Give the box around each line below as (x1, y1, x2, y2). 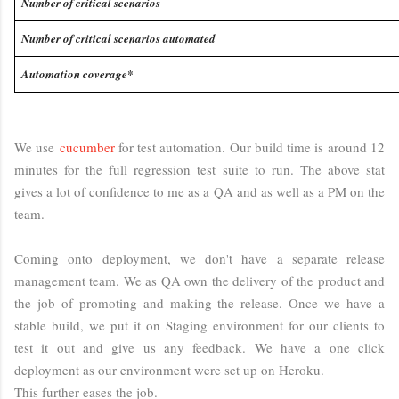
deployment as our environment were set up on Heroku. (14, 360, 329, 379)
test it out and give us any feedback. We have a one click (14, 338, 385, 356)
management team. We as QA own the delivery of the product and (14, 271, 385, 289)
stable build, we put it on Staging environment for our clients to (14, 315, 385, 334)
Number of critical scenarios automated (21, 29, 216, 46)
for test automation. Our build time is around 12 (114, 137, 386, 156)
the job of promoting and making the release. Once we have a (14, 293, 385, 312)
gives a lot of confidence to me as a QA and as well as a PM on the (14, 182, 385, 200)
